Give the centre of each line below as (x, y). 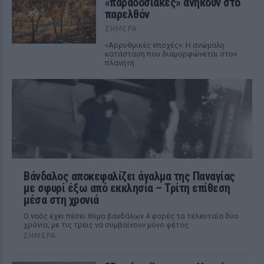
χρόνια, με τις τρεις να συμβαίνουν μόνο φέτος (106, 225)
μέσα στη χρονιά (61, 200)
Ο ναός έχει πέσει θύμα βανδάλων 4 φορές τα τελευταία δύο (131, 216)
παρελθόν (127, 14)
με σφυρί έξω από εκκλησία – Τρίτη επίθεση (127, 188)
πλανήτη (119, 63)
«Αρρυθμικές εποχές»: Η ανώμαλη (164, 45)
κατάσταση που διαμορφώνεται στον (171, 54)
